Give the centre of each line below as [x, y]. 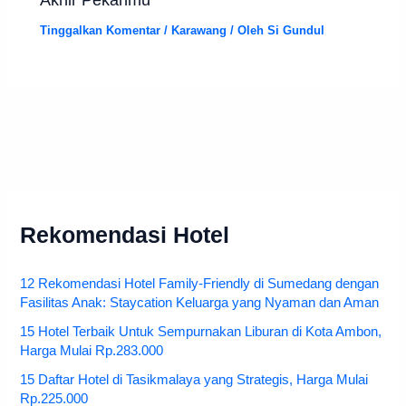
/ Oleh [247, 31]
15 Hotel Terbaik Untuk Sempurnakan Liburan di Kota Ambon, [201, 332]
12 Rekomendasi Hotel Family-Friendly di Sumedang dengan [200, 284]
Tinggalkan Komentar [101, 31]
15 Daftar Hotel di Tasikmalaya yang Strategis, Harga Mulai [194, 380]
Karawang [199, 31]
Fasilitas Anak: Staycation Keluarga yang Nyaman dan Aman [200, 303]
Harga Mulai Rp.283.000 [92, 351]
